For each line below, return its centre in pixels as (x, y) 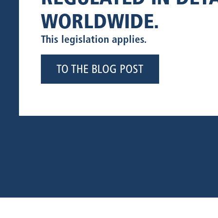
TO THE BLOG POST (100, 69)
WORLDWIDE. (100, 21)
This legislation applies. (94, 39)
